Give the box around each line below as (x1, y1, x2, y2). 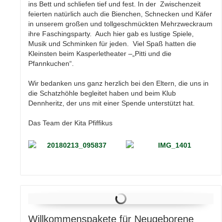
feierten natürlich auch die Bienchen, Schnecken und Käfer (28, 9, 213, 18)
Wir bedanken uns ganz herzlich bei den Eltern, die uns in (28, 79, 209, 87)
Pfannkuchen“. (28, 59, 74, 67)
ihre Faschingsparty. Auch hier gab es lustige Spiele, (28, 29, 194, 38)
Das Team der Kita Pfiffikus (28, 118, 113, 127)
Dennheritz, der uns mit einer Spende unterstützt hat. (28, 99, 195, 107)
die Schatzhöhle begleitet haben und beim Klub (28, 89, 176, 97)
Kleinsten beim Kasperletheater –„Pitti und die (28, 49, 172, 57)
